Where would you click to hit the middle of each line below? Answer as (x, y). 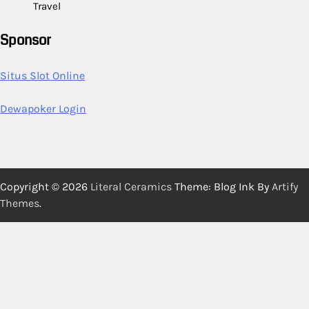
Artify (285, 187)
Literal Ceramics (131, 187)
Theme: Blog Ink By (222, 187)
